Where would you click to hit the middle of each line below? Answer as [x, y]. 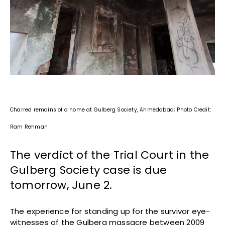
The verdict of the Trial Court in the [110, 155]
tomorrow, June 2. [61, 185]
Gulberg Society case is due [89, 170]
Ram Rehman [29, 127]
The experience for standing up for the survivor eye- [110, 211]
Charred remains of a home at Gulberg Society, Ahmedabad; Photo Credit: [111, 110]
